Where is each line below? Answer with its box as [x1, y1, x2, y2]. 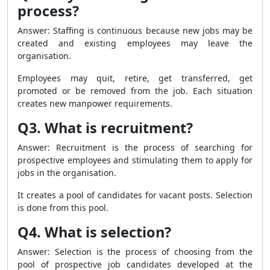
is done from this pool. [17, 202, 108, 213]
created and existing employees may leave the [17, 37, 253, 49]
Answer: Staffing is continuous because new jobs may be [17, 25, 253, 36]
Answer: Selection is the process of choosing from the [17, 246, 253, 257]
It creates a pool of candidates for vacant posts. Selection [17, 189, 253, 201]
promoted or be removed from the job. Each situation [17, 85, 253, 96]
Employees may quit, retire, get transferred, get [17, 72, 253, 84]
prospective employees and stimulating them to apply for [17, 154, 253, 166]
